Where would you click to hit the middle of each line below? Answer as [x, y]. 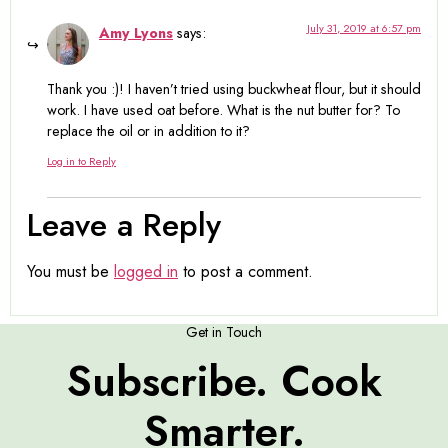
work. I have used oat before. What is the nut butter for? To [223, 109]
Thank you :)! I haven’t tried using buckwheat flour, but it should [234, 88]
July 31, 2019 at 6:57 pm [364, 27]
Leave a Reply [124, 225]
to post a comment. [245, 272]
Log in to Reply [81, 161]
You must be [70, 272]
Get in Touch [224, 331]
